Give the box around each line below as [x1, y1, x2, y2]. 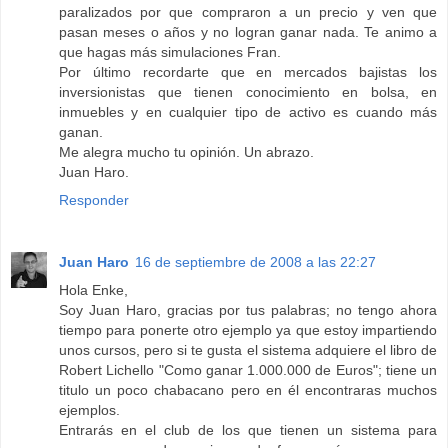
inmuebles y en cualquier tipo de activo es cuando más [59, 104, 437, 121]
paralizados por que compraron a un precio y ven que [59, 4, 437, 21]
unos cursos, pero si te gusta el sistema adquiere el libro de [59, 342, 437, 359]
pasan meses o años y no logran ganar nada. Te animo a [59, 24, 437, 41]
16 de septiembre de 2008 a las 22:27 [135, 254, 376, 271]
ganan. [59, 124, 103, 141]
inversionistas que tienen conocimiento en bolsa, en [59, 84, 437, 101]
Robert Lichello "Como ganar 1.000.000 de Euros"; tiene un [59, 362, 437, 379]
